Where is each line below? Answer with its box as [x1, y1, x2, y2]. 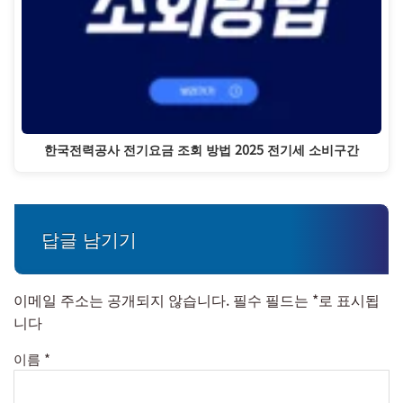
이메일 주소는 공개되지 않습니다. [13, 289, 229, 311]
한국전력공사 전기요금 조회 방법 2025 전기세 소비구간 [44, 139, 359, 158]
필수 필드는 [233, 289, 312, 311]
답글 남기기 [41, 226, 137, 253]
